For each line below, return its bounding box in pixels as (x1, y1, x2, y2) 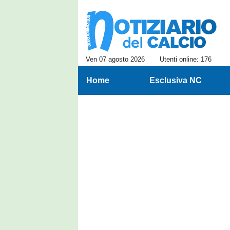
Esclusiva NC (149, 76, 202, 85)
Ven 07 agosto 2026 (86, 55, 145, 63)
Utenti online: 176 (160, 55, 212, 63)
